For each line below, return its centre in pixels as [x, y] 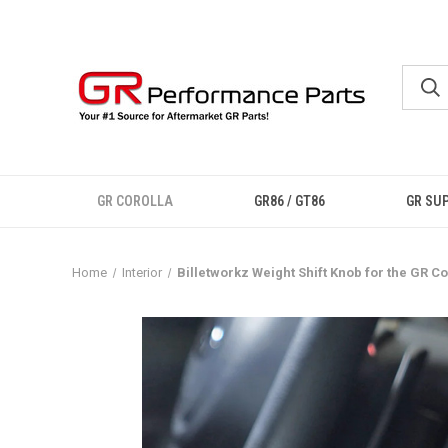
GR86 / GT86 [290, 201]
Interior [141, 272]
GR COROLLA [135, 201]
